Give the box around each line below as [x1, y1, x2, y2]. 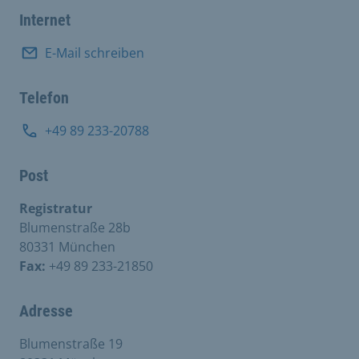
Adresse [19, 301, 73, 321]
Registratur [19, 200, 92, 217]
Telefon [19, 88, 69, 107]
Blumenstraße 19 [19, 335, 123, 353]
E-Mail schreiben [45, 44, 144, 62]
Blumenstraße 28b [19, 219, 131, 236]
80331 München [19, 238, 115, 256]
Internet [19, 10, 71, 30]
